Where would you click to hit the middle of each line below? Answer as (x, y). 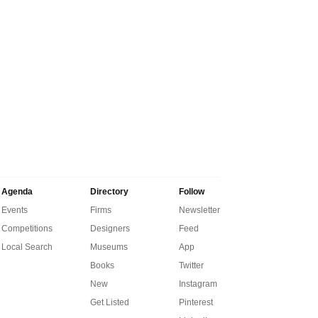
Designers (110, 228)
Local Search (27, 247)
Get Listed (110, 302)
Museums (109, 247)
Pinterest (196, 302)
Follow (192, 191)
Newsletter (199, 210)
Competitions (27, 228)
